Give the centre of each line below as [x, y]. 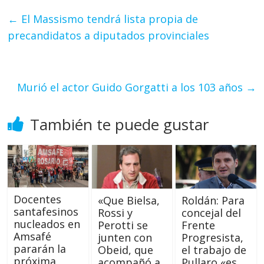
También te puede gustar [120, 125]
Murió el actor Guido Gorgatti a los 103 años [131, 88]
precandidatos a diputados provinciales [109, 36]
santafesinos [46, 212]
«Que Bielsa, [128, 200]
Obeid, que [125, 250]
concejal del [211, 212]
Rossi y [115, 212]
